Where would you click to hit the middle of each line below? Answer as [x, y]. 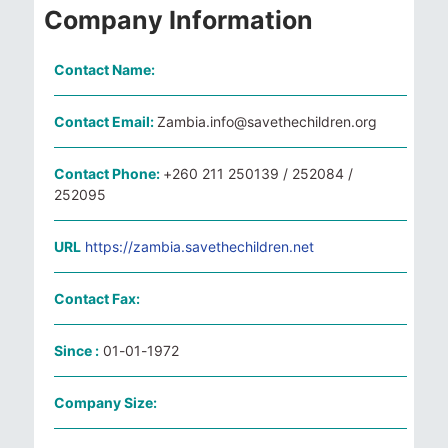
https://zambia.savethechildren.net [199, 246]
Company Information [178, 20]
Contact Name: [104, 69]
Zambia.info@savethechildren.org [267, 121]
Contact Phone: [108, 173]
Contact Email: [105, 121]
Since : [76, 350]
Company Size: [105, 402]
